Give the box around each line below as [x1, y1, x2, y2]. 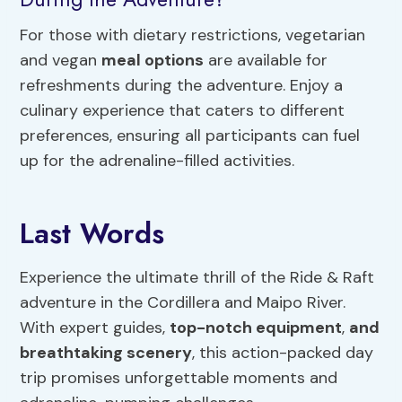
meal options [101, 48, 205, 71]
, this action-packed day [192, 341, 374, 363]
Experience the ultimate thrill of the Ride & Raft [20, 266, 375, 288]
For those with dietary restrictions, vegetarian [20, 23, 366, 46]
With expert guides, [20, 316, 170, 338]
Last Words [20, 212, 165, 254]
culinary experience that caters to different [20, 99, 345, 121]
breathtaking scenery [20, 341, 193, 363]
